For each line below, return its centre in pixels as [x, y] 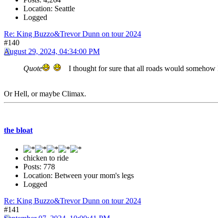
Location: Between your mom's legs [79, 176]
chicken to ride [46, 158]
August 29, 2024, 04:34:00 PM [52, 51]
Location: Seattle [49, 8]
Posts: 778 [39, 167]
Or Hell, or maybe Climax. [45, 93]
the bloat [18, 130]
